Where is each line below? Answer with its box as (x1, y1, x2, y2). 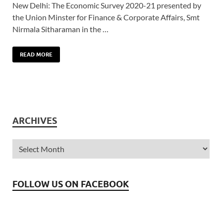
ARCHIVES (12, 115, 57, 126)
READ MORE (20, 51, 53, 58)
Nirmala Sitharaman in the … (12, 24, 109, 34)
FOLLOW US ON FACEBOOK (12, 178, 129, 189)
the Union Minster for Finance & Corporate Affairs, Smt (12, 12, 200, 22)
